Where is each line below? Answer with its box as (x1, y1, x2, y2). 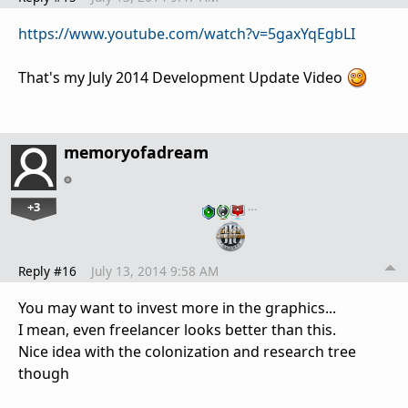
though (18, 362, 73, 383)
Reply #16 (18, 261, 76, 280)
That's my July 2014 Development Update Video (18, 66, 346, 87)
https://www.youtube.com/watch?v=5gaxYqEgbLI (18, 23, 355, 44)
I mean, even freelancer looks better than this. (18, 319, 336, 340)
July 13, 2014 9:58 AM (91, 261, 219, 280)
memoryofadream (64, 141, 209, 164)
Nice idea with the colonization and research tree (18, 341, 356, 362)
